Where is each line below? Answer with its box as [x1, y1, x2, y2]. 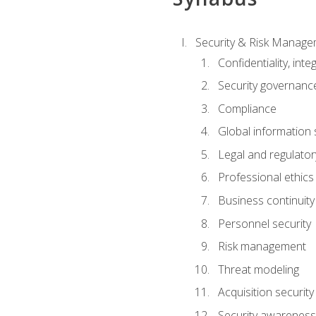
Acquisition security [217, 284, 314, 300]
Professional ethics [217, 169, 314, 186]
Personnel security [217, 215, 311, 231]
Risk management [217, 238, 306, 255]
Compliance [217, 100, 276, 116]
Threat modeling [217, 261, 299, 277]
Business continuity [217, 193, 315, 208]
